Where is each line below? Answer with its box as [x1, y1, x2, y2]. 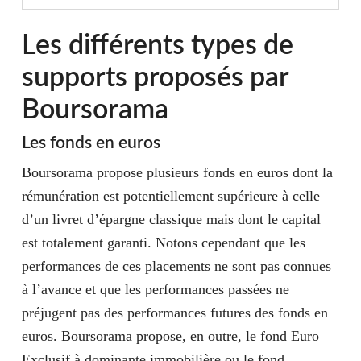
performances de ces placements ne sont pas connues [21, 258, 331, 274]
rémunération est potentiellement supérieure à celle [21, 188, 320, 204]
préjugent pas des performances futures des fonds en [21, 305, 328, 321]
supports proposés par [21, 64, 288, 92]
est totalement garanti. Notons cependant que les [21, 234, 305, 251]
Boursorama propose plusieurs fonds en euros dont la [21, 164, 333, 180]
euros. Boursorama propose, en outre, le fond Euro [21, 328, 319, 344]
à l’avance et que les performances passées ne [21, 281, 289, 297]
